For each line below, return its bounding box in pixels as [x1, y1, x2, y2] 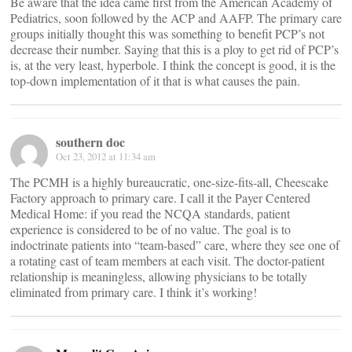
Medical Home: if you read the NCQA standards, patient [10, 205, 290, 222]
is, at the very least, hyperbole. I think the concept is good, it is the [10, 57, 335, 73]
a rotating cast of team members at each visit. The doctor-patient [10, 252, 324, 269]
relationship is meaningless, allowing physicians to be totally [10, 268, 307, 284]
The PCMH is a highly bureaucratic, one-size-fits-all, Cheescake [10, 174, 328, 190]
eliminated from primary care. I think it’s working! [10, 284, 257, 300]
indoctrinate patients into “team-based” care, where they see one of [10, 236, 339, 253]
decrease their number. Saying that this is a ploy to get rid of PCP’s [10, 41, 339, 57]
